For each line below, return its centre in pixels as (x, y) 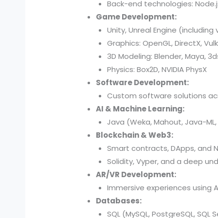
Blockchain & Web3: (135, 135)
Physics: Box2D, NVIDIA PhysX (157, 70)
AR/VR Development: (136, 175)
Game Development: (136, 17)
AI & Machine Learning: (140, 109)
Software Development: (143, 83)
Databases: (119, 201)
